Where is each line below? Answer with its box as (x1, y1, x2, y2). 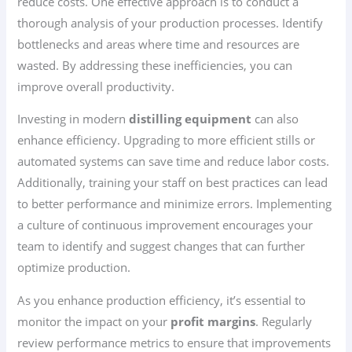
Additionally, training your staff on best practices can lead (17, 174, 328, 191)
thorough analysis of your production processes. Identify (17, 14, 324, 31)
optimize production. (17, 259, 131, 276)
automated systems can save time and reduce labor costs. (17, 153, 330, 170)
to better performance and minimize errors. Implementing (17, 196, 332, 212)
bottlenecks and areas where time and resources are (17, 35, 300, 52)
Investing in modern (17, 111, 130, 127)
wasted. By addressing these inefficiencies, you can (17, 57, 293, 73)
